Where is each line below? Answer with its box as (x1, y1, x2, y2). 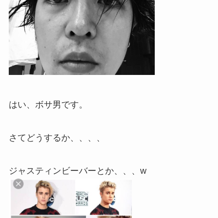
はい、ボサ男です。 (8, 100, 88, 110)
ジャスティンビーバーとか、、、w (8, 165, 146, 176)
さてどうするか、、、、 (8, 133, 105, 143)
